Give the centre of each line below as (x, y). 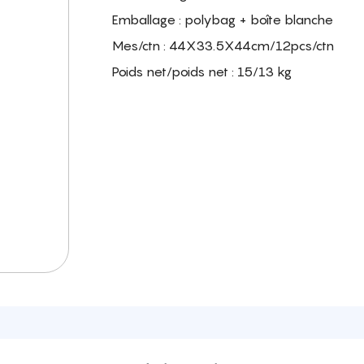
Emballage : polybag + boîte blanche (223, 20)
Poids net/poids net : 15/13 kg (202, 72)
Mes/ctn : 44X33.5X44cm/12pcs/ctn (223, 46)
